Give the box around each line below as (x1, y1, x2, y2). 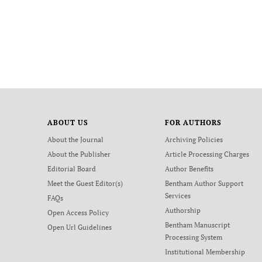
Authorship (165, 206, 201, 215)
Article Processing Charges (165, 150, 250, 158)
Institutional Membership (165, 247, 246, 256)
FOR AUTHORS (165, 118, 222, 127)
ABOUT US (47, 118, 88, 127)
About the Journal (47, 135, 104, 144)
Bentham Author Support (165, 179, 244, 188)
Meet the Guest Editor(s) (47, 179, 123, 188)
